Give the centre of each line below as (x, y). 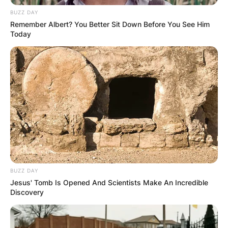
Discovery (27, 192)
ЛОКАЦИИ (114, 84)
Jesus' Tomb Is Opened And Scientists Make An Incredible (109, 182)
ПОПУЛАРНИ (114, 64)
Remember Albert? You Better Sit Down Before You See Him (110, 24)
